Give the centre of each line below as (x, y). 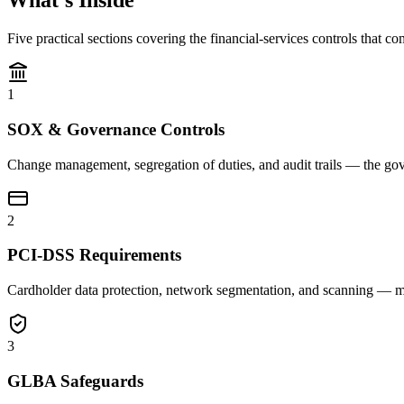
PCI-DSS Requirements (94, 255)
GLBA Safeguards (75, 381)
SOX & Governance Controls (116, 129)
